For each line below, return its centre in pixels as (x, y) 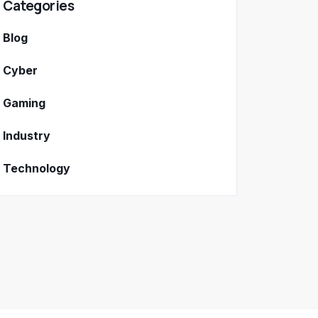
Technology (37, 169)
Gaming (24, 103)
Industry (27, 136)
